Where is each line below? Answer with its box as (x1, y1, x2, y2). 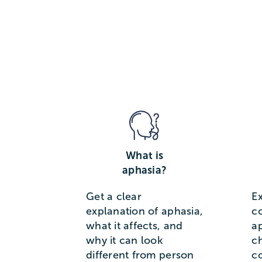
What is (126, 150, 164, 162)
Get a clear (85, 191, 142, 203)
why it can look (85, 235, 163, 247)
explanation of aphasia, (85, 205, 204, 218)
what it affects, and (85, 220, 183, 232)
